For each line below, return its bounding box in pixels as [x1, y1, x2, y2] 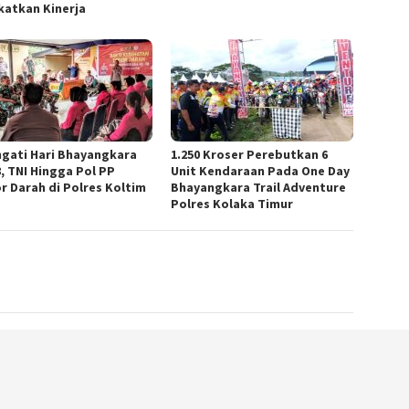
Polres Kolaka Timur [171, 195, 294, 213]
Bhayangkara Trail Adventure [171, 179, 347, 196]
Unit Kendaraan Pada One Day [171, 163, 351, 180]
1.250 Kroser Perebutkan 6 [171, 146, 329, 163]
